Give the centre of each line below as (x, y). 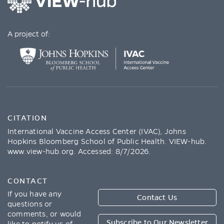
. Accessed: (94, 151)
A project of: (29, 34)
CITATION (27, 118)
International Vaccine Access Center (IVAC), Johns (97, 131)
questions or (30, 204)
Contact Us (157, 198)
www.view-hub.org (41, 151)
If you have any (34, 194)
